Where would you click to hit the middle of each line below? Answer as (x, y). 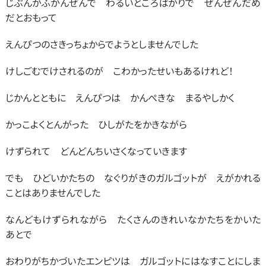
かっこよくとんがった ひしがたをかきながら (96, 124)
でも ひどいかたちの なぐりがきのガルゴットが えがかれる (133, 178)
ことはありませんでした (53, 192)
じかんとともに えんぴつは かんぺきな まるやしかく (120, 97)
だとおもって (31, 17)
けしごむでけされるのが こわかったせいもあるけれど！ (119, 71)
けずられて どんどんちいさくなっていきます (96, 151)
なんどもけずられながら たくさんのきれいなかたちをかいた (133, 219)
